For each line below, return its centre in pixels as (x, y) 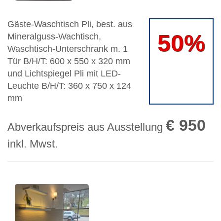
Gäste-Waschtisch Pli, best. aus (70, 24)
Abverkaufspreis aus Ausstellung (87, 127)
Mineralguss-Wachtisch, (54, 37)
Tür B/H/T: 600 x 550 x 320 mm (69, 61)
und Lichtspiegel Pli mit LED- (64, 74)
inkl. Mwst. (33, 144)
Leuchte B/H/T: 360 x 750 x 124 (69, 86)
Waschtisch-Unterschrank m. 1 (68, 49)
